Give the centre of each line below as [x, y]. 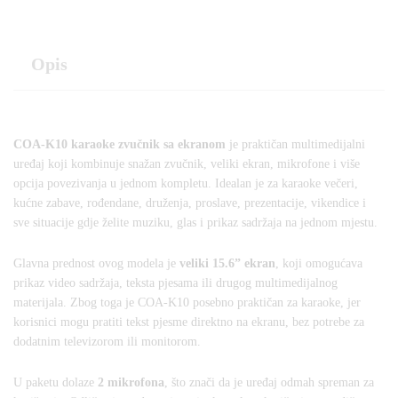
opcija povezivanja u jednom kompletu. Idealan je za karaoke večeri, [186, 184]
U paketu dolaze [56, 382]
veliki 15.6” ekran [227, 264]
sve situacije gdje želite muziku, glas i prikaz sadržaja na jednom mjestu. [195, 223]
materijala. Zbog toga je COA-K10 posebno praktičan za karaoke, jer [187, 303]
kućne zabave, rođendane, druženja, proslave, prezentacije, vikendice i [190, 203]
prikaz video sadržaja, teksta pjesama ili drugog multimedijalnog [175, 283]
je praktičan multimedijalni [295, 145]
